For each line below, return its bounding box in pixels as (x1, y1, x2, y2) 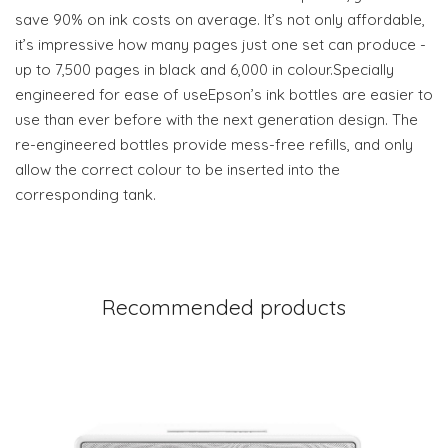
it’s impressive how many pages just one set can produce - (15, 35, 426, 55)
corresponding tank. (15, 185, 156, 205)
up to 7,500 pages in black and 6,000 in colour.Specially (15, 60, 394, 80)
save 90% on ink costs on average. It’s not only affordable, (15, 10, 425, 30)
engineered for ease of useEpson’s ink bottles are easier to (15, 85, 433, 105)
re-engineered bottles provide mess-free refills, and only (15, 135, 413, 155)
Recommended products (102, 294, 346, 321)
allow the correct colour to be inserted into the (15, 160, 340, 180)
